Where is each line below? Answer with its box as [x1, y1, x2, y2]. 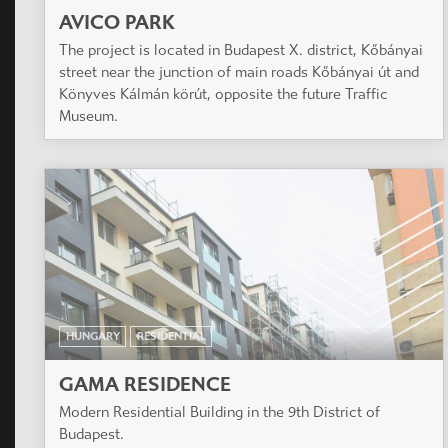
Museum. [59, 106, 118, 125]
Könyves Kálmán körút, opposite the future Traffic [59, 84, 388, 103]
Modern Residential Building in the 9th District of [59, 402, 380, 421]
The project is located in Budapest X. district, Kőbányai [59, 40, 423, 59]
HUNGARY [65, 329, 120, 343]
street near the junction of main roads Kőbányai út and [59, 62, 419, 81]
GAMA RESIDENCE [59, 372, 231, 396]
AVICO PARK [59, 10, 175, 34]
